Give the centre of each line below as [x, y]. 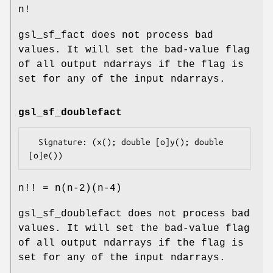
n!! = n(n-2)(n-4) [70, 189]
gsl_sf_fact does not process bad [116, 35]
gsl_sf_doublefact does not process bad [134, 214]
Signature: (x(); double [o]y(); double [34, 142]
